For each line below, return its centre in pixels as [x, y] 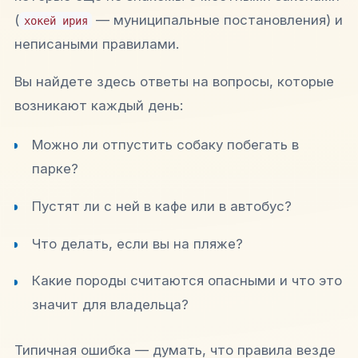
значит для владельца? [111, 305]
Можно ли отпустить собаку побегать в [166, 144]
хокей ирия [56, 20]
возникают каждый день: [99, 105]
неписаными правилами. [97, 44]
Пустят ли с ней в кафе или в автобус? [162, 206]
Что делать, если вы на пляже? [138, 243]
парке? [56, 168]
